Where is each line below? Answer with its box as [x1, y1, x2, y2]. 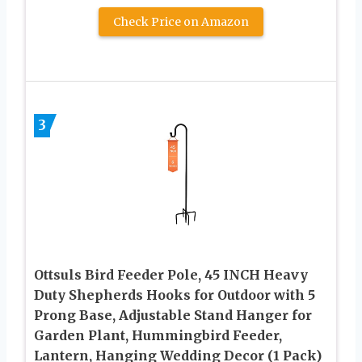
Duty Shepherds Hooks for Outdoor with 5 [34, 286, 315, 303]
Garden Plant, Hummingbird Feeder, [34, 326, 282, 343]
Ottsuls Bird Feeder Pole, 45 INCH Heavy [34, 266, 308, 283]
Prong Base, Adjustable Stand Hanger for [34, 306, 312, 323]
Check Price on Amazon [113, 14, 249, 29]
